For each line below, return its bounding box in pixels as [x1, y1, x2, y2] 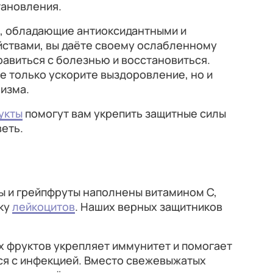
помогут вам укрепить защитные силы [23, 106, 226, 121]
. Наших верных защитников [75, 199, 222, 214]
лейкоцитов [12, 199, 75, 214]
